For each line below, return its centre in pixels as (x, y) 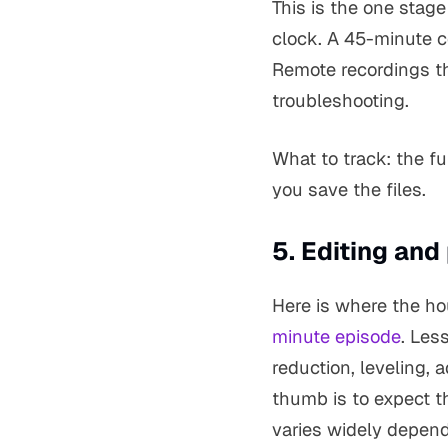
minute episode (336, 336)
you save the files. (349, 190)
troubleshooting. (340, 100)
